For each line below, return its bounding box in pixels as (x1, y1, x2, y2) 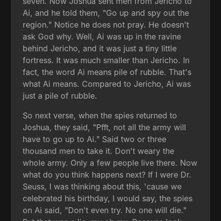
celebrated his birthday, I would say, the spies (23, 193, 193, 203)
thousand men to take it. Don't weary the (23, 146, 175, 156)
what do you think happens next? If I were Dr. (23, 169, 192, 180)
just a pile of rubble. (23, 90, 98, 101)
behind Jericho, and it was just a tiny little (23, 43, 177, 53)
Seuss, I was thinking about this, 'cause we (23, 181, 182, 191)
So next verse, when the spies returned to (23, 110, 178, 120)
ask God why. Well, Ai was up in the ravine (23, 31, 182, 41)
